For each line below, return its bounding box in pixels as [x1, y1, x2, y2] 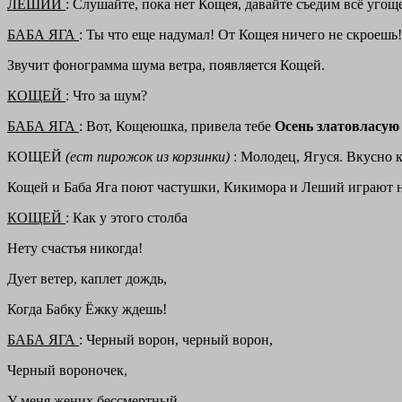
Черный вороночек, [7, 363, 127, 379]
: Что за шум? [66, 88, 147, 104]
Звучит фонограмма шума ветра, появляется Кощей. [7, 57, 325, 74]
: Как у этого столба [66, 210, 188, 226]
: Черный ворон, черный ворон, [79, 332, 273, 348]
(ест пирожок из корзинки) [66, 149, 233, 165]
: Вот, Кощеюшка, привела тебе [79, 118, 275, 135]
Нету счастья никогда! [7, 240, 143, 257]
